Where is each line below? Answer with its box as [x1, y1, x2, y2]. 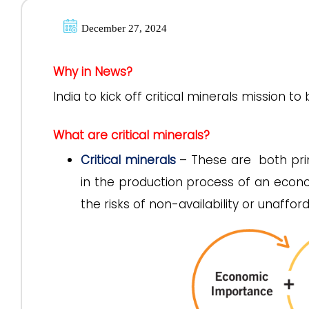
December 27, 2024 [81, 23, 167, 33]
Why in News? [53, 63, 132, 80]
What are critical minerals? [53, 127, 210, 143]
